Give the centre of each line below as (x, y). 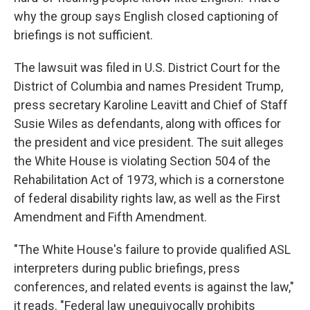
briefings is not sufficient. (83, 35)
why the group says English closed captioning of (146, 16)
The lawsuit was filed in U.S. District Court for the (147, 67)
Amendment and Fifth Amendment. (110, 217)
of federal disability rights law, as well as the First (147, 198)
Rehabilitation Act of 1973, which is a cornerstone (149, 180)
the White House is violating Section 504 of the (142, 161)
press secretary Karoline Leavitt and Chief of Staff (151, 105)
